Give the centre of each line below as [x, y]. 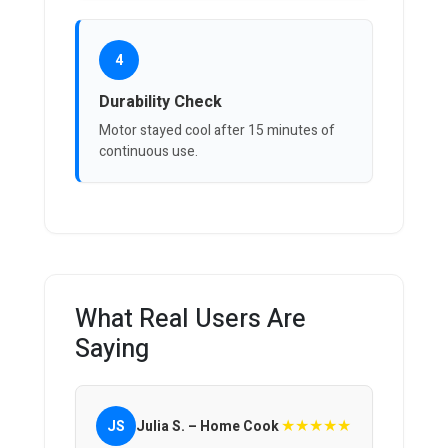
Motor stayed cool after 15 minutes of [217, 131]
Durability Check [160, 102]
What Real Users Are [190, 320]
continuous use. [148, 152]
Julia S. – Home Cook [207, 426]
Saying [112, 350]
